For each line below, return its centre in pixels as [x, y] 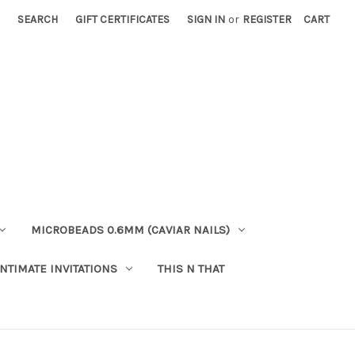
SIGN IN [206, 19]
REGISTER [267, 19]
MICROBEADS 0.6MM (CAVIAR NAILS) [130, 229]
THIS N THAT [191, 268]
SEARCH [38, 19]
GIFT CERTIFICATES [123, 19]
